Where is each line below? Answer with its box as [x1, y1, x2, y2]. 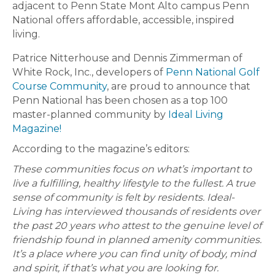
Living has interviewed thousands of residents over [12, 206, 260, 217]
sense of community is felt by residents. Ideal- [12, 192, 234, 203]
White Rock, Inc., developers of [12, 66, 166, 78]
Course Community [12, 80, 107, 92]
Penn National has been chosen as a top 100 [12, 95, 228, 106]
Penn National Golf [166, 66, 260, 78]
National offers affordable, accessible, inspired [12, 14, 234, 26]
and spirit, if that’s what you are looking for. [12, 262, 219, 274]
